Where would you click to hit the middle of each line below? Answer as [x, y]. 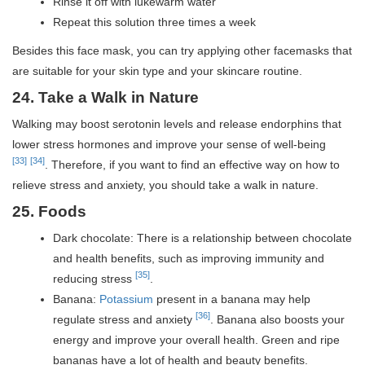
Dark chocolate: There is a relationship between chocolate [202, 237]
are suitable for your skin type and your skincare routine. [157, 70]
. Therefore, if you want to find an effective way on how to [192, 164]
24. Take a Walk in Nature [106, 97]
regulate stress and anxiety [124, 319]
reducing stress [94, 278]
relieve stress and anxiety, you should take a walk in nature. [165, 185]
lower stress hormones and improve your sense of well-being [169, 144]
